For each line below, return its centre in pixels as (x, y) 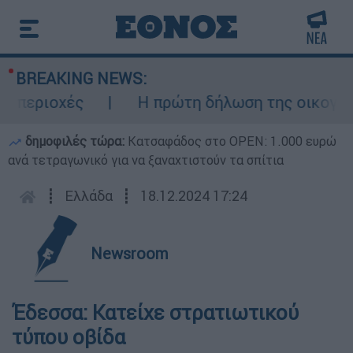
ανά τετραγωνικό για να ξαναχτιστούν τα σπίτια (146, 160)
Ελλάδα (89, 196)
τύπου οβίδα (69, 337)
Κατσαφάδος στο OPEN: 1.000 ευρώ (232, 141)
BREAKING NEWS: (81, 78)
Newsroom (130, 253)
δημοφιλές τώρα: (75, 141)
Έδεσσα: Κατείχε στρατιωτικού (155, 313)
